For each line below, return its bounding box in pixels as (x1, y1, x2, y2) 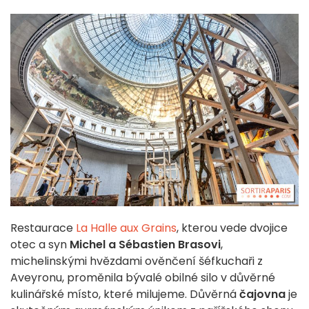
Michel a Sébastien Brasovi (70, 236, 221, 252)
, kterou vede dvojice (177, 219, 288, 236)
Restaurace (10, 219, 76, 236)
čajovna (239, 286, 286, 302)
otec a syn (10, 236, 70, 252)
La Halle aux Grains (76, 219, 177, 236)
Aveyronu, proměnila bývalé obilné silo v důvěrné (10, 269, 275, 286)
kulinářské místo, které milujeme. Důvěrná (10, 286, 239, 302)
